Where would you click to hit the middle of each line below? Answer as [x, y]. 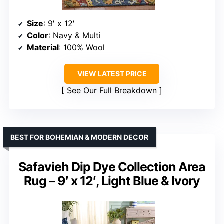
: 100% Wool [82, 47]
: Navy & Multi [75, 35]
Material [43, 47]
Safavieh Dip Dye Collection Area [112, 167]
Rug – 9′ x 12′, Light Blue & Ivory [112, 181]
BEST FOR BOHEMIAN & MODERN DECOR [79, 137]
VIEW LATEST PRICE [112, 73]
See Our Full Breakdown [112, 90]
